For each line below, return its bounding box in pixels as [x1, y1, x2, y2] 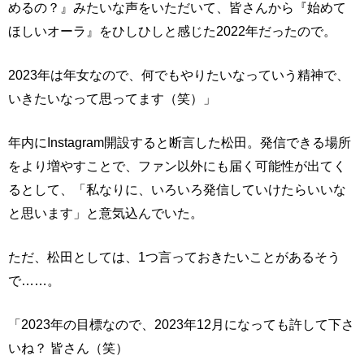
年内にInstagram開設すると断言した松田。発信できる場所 [8, 135, 351, 149]
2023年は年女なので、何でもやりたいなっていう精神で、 [8, 67, 349, 82]
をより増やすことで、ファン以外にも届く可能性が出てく [8, 158, 346, 173]
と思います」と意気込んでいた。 [8, 206, 203, 220]
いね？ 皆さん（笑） [8, 340, 128, 355]
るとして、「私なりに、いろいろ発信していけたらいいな [8, 182, 346, 197]
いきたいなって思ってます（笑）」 [8, 91, 216, 106]
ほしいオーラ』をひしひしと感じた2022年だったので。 [8, 24, 336, 38]
